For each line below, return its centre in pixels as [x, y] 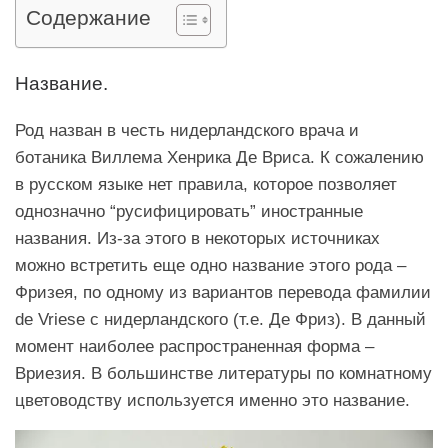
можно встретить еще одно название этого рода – [210, 265]
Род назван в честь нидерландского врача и [187, 130]
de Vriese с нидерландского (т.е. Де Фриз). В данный [220, 319]
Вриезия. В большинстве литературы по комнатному [223, 373]
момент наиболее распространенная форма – [194, 346]
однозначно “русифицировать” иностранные [189, 211]
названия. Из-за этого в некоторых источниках [197, 238]
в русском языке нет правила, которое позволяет [206, 184]
